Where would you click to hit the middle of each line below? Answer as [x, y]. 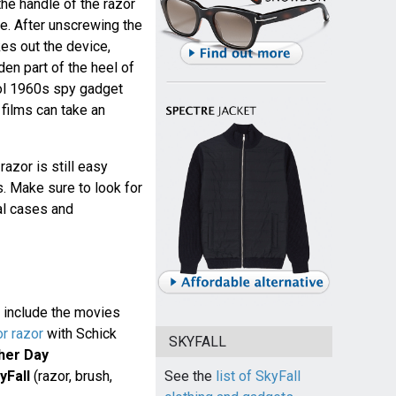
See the [190, 377]
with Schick [80, 333]
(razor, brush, [71, 376]
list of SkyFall [258, 377]
